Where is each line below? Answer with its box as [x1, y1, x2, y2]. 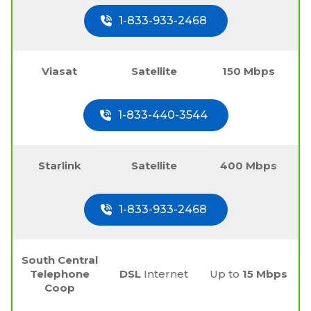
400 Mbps [219, 159, 277, 173]
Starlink [37, 159, 81, 173]
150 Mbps [221, 65, 275, 78]
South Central [21, 253, 98, 267]
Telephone [29, 267, 90, 281]
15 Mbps [242, 267, 287, 281]
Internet [144, 267, 189, 281]
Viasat [42, 65, 78, 78]
